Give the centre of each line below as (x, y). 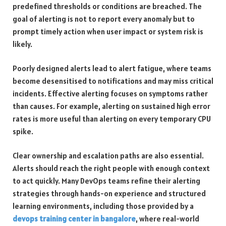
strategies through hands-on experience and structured (109, 193)
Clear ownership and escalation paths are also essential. (108, 155)
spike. (23, 131)
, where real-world (167, 218)
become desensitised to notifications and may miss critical (113, 81)
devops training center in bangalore (74, 218)
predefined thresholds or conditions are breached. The (107, 6)
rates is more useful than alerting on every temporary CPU (112, 119)
